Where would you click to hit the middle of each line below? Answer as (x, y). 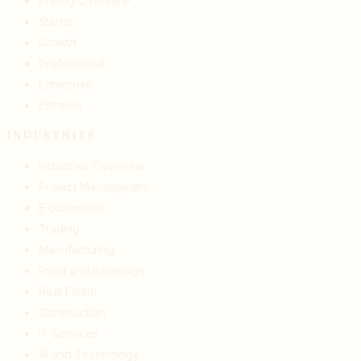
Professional (72, 63)
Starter (56, 21)
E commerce (72, 207)
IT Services (69, 333)
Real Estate (68, 291)
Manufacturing (77, 249)
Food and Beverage (92, 270)
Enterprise (66, 84)
